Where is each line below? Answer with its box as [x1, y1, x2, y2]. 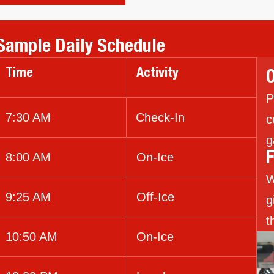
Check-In [135, 111, 185, 125]
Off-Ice [136, 190, 174, 204]
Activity [136, 67, 179, 81]
